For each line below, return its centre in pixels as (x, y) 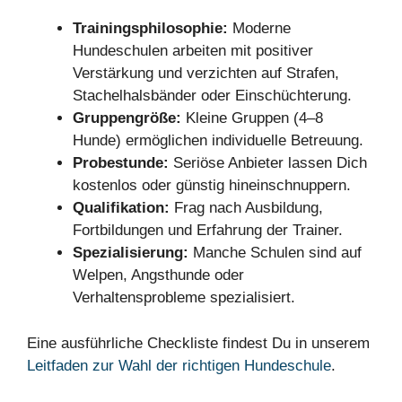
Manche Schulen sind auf (275, 253)
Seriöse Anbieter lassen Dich (268, 163)
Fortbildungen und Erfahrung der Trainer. (208, 231)
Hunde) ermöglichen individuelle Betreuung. (218, 141)
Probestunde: (121, 163)
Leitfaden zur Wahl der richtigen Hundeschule (179, 365)
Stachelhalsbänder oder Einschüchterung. (212, 96)
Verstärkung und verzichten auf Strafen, (206, 74)
